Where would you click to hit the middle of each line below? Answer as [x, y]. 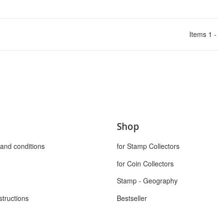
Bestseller [132, 198]
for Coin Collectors [145, 163]
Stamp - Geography [147, 181]
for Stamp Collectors [148, 146]
